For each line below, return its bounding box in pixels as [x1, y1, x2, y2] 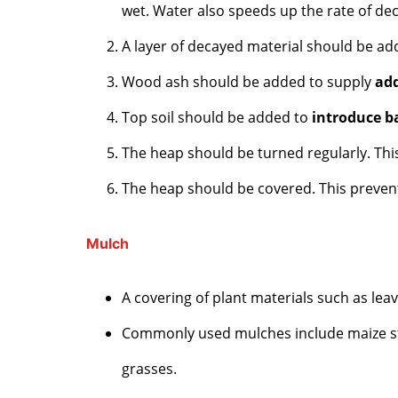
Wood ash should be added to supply [122, 72, 376, 92]
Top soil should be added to [122, 107, 313, 128]
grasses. [122, 358, 178, 378]
